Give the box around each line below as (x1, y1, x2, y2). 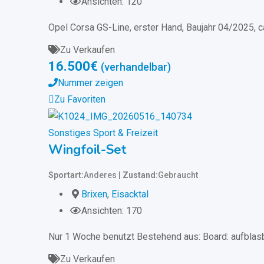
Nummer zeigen (58, 77, 123, 89)
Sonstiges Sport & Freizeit (48, 127, 158, 138)
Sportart (48, 170, 81, 180)
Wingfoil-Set (48, 140, 127, 159)
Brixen (81, 188, 107, 200)
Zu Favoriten (54, 94, 105, 105)
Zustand (123, 170, 156, 180)
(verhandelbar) (101, 61, 171, 74)
